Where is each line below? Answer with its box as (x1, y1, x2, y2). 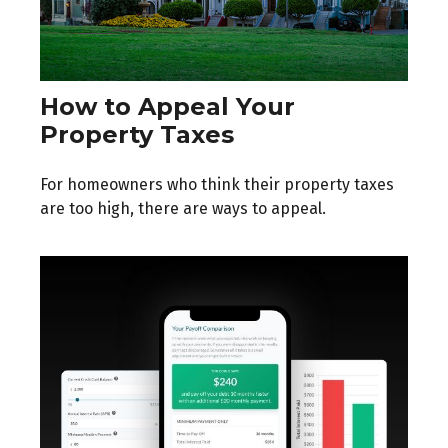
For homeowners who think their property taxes (40, 175, 394, 195)
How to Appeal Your (40, 92, 295, 122)
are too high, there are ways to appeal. (40, 199, 326, 219)
